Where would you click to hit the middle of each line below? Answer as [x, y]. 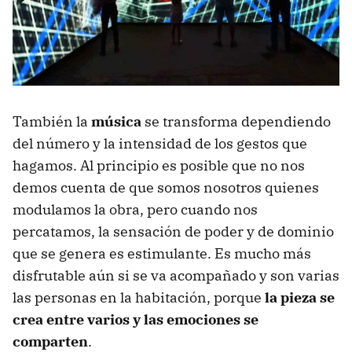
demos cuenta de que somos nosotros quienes [166, 188]
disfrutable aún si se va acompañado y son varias [176, 276]
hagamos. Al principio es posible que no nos [159, 166]
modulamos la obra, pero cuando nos [135, 210]
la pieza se [300, 298]
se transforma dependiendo [236, 122]
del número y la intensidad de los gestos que [160, 144]
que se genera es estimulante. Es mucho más [162, 254]
